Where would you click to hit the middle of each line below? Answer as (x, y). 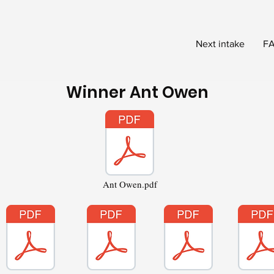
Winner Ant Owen (137, 92)
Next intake (220, 44)
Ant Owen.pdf (130, 184)
